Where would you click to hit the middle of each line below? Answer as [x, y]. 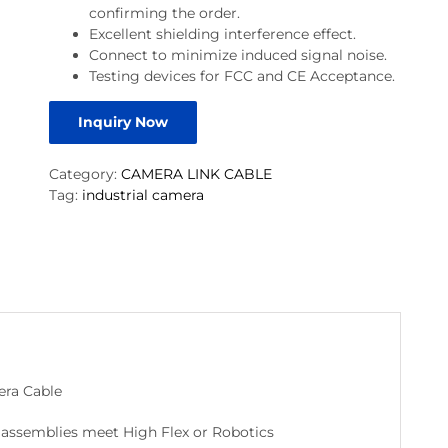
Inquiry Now [122, 122]
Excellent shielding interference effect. [222, 34]
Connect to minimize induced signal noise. [237, 55]
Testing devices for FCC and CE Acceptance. [241, 76]
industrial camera [142, 195]
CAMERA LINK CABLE [196, 174]
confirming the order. [164, 13]
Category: [84, 174]
